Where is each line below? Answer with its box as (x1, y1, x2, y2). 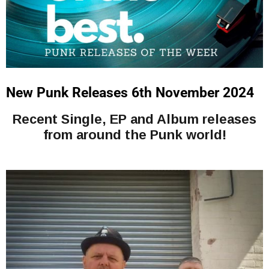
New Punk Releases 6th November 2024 (6, 85, 254, 101)
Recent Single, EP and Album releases (13, 112, 256, 127)
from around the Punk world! (43, 127, 226, 143)
